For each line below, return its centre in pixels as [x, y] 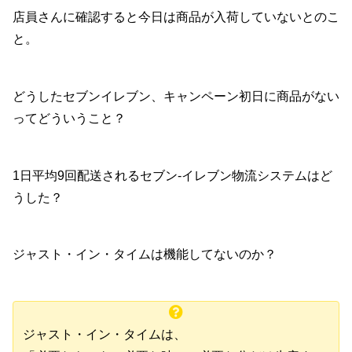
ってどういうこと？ [69, 118]
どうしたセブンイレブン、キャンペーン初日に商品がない [176, 96]
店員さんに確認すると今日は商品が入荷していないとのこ [176, 16]
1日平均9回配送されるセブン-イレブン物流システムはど [172, 175]
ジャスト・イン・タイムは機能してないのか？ [145, 255]
